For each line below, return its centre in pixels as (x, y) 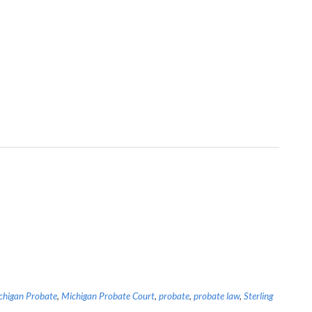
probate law (217, 296)
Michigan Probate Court (108, 296)
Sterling (258, 296)
